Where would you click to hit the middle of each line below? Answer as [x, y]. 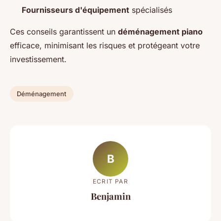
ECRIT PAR [110, 181]
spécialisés [151, 10]
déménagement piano [160, 32]
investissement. [38, 59]
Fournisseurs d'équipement [75, 10]
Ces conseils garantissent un [64, 32]
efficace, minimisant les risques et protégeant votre [105, 46]
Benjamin [110, 196]
